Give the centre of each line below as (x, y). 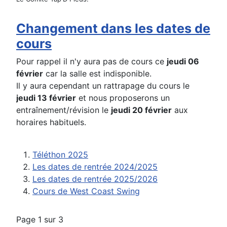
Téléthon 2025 (60, 155)
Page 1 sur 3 (40, 220)
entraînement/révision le (64, 110)
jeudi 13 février (46, 98)
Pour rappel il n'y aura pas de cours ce (91, 62)
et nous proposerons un (123, 98)
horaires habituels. (51, 122)
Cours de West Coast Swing (86, 191)
